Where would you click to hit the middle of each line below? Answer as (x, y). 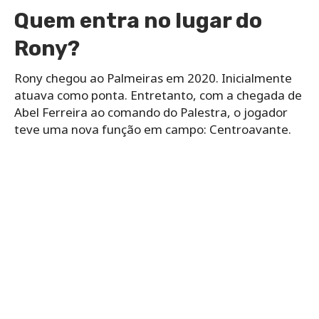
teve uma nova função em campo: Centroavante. (153, 129)
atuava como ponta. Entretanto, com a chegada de (158, 95)
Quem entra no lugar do (138, 20)
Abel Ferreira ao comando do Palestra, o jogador (151, 112)
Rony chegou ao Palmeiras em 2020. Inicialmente (153, 78)
